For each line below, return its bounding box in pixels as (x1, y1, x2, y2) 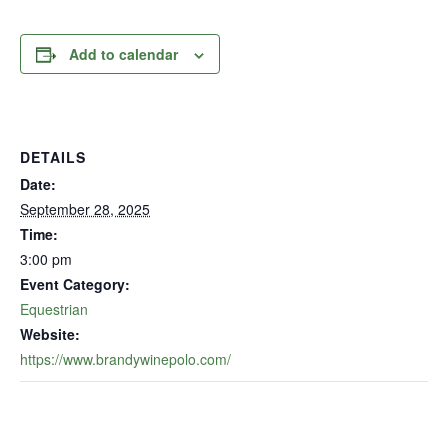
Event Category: (20, 274, 130, 294)
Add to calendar (69, 44, 178, 64)
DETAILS (20, 147, 86, 167)
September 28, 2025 (20, 199, 150, 219)
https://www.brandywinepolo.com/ (20, 349, 231, 369)
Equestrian (20, 299, 88, 319)
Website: (20, 324, 80, 344)
